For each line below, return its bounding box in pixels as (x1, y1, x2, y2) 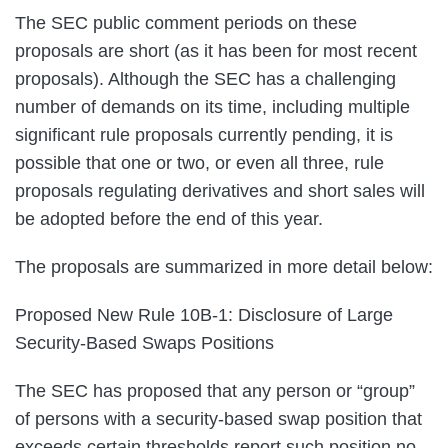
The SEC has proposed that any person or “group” (15, 380, 415, 401)
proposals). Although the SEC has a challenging (15, 68, 396, 89)
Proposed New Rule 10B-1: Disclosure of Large (15, 304, 393, 325)
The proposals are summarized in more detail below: (15, 256, 433, 277)
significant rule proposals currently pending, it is (15, 124, 393, 145)
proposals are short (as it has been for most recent (15, 40, 417, 61)
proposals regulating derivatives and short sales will (15, 180, 425, 201)
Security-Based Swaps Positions (15, 332, 274, 353)
